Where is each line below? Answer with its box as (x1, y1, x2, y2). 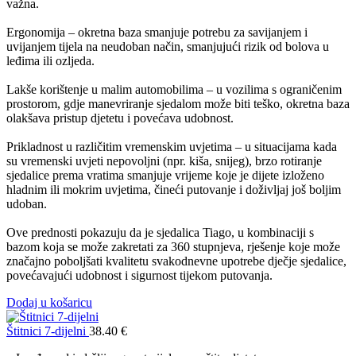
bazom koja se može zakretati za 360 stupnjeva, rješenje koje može (6, 239, 340, 253)
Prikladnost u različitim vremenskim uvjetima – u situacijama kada (6, 139, 337, 153)
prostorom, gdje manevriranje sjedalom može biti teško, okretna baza (6, 96, 350, 110)
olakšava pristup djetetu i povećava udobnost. (6, 110, 234, 125)
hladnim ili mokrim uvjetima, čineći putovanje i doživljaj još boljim (6, 182, 341, 196)
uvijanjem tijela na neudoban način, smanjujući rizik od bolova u (6, 39, 329, 53)
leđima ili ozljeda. (6, 53, 95, 68)
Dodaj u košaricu (6, 295, 92, 309)
